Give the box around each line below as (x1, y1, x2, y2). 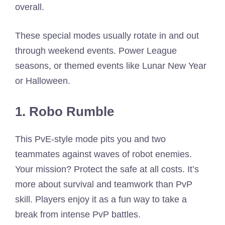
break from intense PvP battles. (15, 209, 141, 219)
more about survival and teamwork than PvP (15, 179, 192, 189)
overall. (15, 2, 44, 12)
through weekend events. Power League (15, 45, 177, 56)
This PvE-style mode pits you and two (15, 134, 166, 144)
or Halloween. (15, 75, 70, 86)
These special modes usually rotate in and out (15, 30, 199, 41)
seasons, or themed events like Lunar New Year (15, 60, 206, 71)
